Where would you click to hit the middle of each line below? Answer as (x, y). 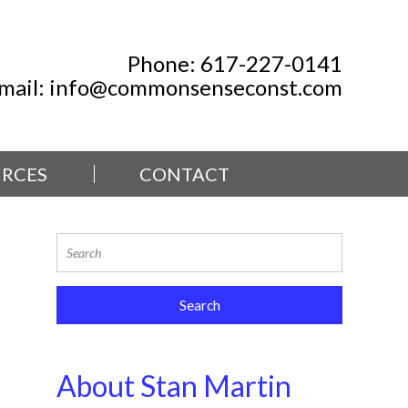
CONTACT (184, 174)
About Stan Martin (174, 386)
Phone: (164, 63)
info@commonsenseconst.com (196, 87)
